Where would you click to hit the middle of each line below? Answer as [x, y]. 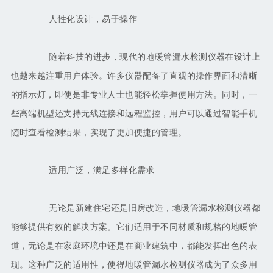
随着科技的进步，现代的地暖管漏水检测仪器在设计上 [146, 57]
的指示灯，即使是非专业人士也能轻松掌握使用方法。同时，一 [134, 95]
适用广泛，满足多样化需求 [93, 171]
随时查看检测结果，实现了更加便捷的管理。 [99, 133]
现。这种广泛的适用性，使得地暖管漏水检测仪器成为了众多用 [134, 265]
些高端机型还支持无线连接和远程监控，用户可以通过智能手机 [134, 114]
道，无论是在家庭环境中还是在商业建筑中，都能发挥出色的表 [134, 246]
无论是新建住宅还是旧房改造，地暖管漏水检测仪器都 [146, 208]
